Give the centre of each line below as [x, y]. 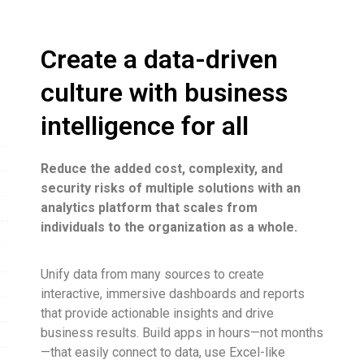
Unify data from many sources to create [152, 275]
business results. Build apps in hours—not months [182, 333]
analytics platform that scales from [149, 208]
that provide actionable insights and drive [157, 314]
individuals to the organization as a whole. [169, 227]
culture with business [164, 93]
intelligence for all [145, 126]
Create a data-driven [159, 59]
